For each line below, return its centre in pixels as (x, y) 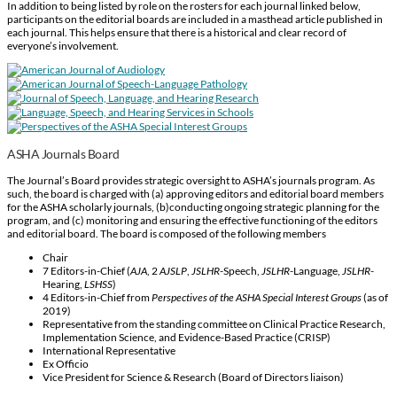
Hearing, (63, 284)
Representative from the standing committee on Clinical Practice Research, (214, 323)
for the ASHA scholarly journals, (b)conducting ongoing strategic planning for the (193, 206)
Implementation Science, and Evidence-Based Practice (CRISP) (187, 337)
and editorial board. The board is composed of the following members (167, 233)
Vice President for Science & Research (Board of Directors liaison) (193, 377)
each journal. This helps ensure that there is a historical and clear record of (177, 32)
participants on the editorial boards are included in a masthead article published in (195, 19)
